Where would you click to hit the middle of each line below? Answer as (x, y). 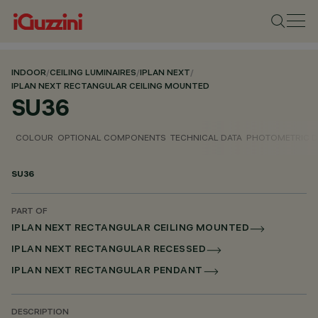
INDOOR (29, 73)
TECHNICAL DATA (206, 137)
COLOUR (34, 137)
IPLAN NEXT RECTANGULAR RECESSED (109, 250)
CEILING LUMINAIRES (93, 73)
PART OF (29, 212)
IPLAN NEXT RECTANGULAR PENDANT (107, 272)
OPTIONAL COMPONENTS (112, 137)
